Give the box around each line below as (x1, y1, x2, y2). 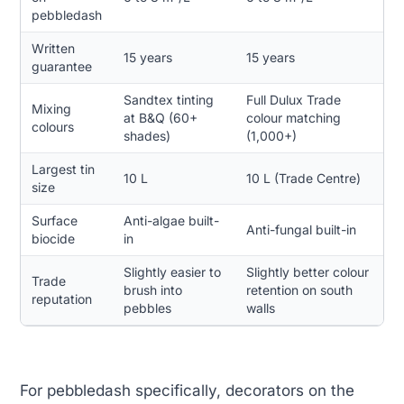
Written (31, 41, 75, 57)
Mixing (31, 101, 71, 117)
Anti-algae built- (123, 213, 219, 229)
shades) (123, 128, 170, 144)
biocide (31, 231, 75, 247)
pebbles (123, 300, 171, 317)
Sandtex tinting (123, 92, 214, 108)
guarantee (31, 59, 92, 75)
